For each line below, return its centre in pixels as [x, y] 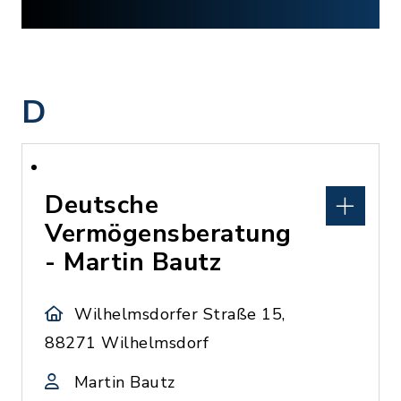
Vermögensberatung [168, 234]
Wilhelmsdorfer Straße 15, [180, 314]
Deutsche [102, 205]
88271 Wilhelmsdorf [127, 343]
